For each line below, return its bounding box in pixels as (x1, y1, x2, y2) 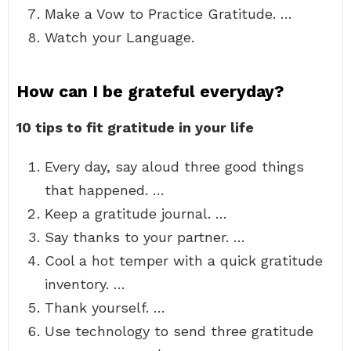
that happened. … (45, 182, 165, 198)
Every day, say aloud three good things (45, 158, 304, 175)
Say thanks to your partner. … (45, 229, 245, 245)
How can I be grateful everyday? (16, 81, 284, 101)
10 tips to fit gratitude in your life (16, 119, 254, 136)
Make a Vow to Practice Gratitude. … (45, 5, 292, 22)
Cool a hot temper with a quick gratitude (45, 252, 323, 269)
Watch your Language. (45, 29, 194, 45)
